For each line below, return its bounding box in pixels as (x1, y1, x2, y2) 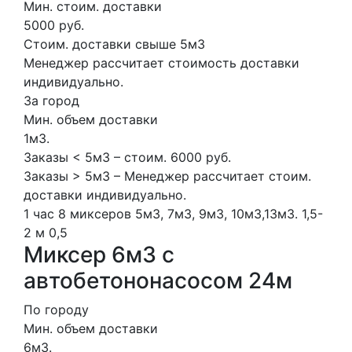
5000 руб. (24, 16, 84, 33)
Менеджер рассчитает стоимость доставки (24, 54, 299, 71)
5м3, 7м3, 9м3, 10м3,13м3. (135, 205, 298, 222)
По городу (24, 301, 89, 317)
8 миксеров (58, 205, 131, 222)
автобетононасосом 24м (24, 266, 292, 294)
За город (24, 92, 79, 108)
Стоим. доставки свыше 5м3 (24, 35, 205, 52)
